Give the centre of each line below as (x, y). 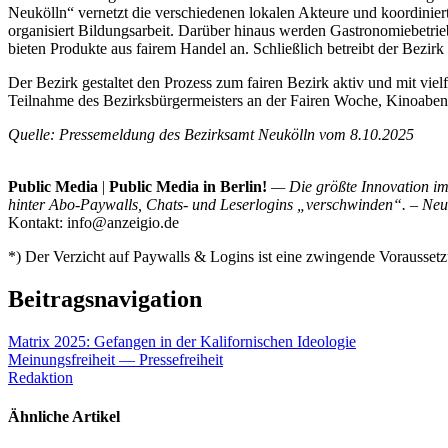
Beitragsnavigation (105, 299)
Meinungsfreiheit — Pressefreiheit (115, 360)
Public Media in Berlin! (188, 187)
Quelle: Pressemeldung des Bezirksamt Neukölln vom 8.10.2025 (211, 135)
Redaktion (40, 378)
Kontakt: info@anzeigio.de (93, 223)
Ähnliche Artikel (64, 417)
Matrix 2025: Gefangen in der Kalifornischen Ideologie (182, 342)
